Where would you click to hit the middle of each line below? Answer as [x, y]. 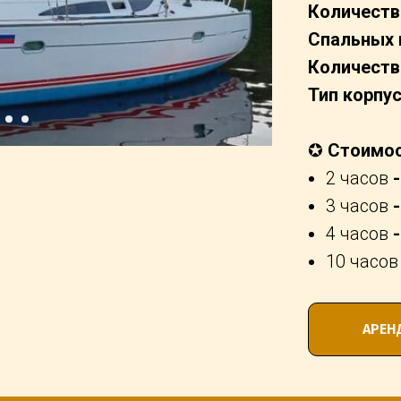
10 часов [362, 261]
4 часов [357, 234]
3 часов [357, 206]
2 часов [357, 178]
